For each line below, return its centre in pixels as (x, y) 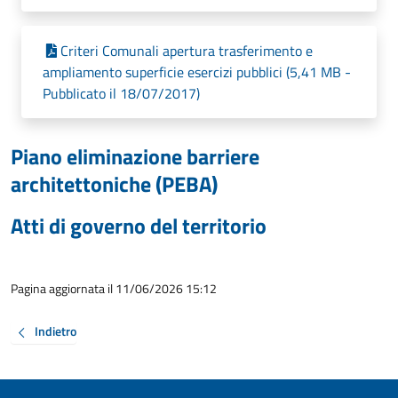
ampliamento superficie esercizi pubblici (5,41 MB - (197, 72)
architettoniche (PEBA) (114, 184)
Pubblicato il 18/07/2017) (121, 93)
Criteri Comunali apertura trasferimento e (187, 51)
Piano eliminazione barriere (135, 156)
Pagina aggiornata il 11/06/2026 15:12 (114, 288)
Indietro (56, 331)
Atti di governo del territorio (139, 226)
